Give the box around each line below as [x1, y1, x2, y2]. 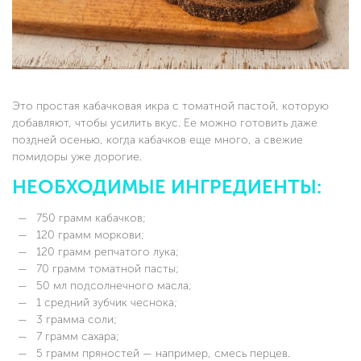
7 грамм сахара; [33, 330, 119, 344]
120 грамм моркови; [33, 228, 144, 243]
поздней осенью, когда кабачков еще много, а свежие [12, 133, 303, 147]
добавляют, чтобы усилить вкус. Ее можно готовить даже [12, 116, 317, 131]
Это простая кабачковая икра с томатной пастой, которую [12, 99, 329, 114]
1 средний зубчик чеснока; [33, 296, 177, 310]
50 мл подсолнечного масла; [33, 279, 192, 293]
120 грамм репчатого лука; [33, 245, 179, 259]
